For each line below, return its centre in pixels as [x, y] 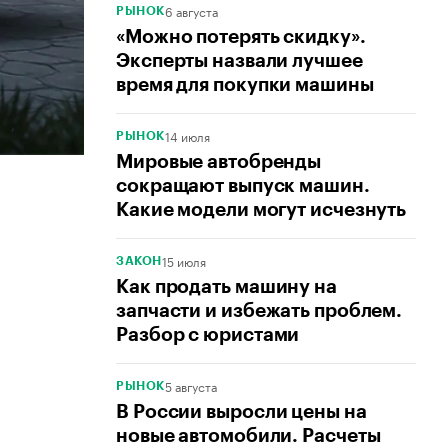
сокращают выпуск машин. [243, 186]
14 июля [187, 136]
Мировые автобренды [219, 162]
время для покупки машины [245, 85]
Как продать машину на [226, 287]
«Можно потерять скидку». [241, 37]
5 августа [190, 386]
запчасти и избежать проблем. [259, 311]
